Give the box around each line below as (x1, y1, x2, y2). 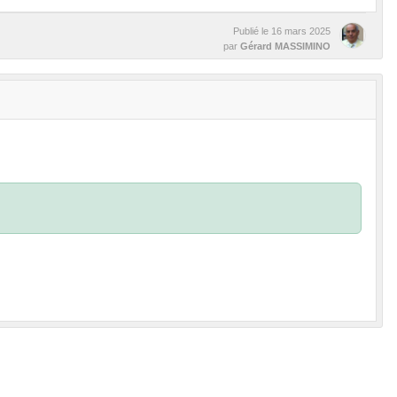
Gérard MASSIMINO (240, 41, 331, 51)
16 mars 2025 (271, 26, 331, 36)
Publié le (233, 26, 271, 36)
